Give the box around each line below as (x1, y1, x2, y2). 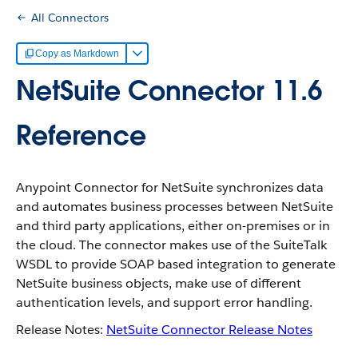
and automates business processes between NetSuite (16, 198, 333, 215)
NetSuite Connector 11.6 (16, 74, 322, 108)
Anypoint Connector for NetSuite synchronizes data (16, 179, 324, 196)
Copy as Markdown (35, 48, 119, 59)
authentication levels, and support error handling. (16, 294, 312, 311)
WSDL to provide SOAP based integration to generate (16, 256, 336, 272)
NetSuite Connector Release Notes (106, 321, 312, 338)
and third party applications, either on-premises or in (16, 217, 330, 234)
